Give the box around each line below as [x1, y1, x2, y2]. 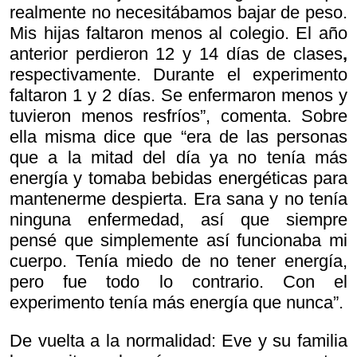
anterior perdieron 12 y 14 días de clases [10, 44, 343, 65]
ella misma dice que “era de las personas [10, 127, 347, 147]
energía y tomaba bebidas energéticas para [10, 168, 347, 189]
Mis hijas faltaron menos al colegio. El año [10, 23, 347, 44]
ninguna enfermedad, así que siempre [10, 210, 347, 230]
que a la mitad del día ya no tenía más [10, 147, 347, 168]
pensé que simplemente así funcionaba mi [10, 230, 347, 251]
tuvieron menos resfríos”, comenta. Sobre [10, 106, 347, 127]
